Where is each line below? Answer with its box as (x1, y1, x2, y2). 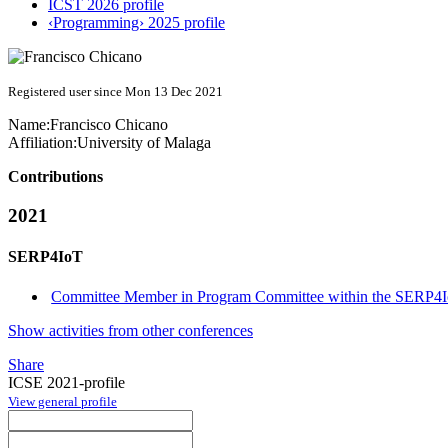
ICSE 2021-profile (8, 373, 125, 391)
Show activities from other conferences (8, 321, 253, 339)
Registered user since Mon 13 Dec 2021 (8, 84, 223, 100)
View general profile (8, 393, 117, 409)
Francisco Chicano (50, 116, 168, 134)
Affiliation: (8, 134, 77, 152)
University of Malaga (77, 134, 211, 152)
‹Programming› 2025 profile (48, 14, 225, 32)
